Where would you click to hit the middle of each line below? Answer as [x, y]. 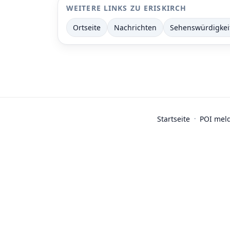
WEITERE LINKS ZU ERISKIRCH [127, 8]
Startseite [173, 119]
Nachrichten [135, 27]
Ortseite [87, 27]
